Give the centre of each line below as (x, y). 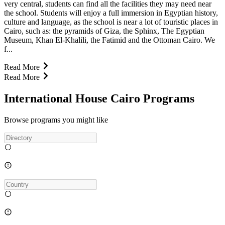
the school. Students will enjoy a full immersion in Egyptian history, (111, 13)
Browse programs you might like (56, 120)
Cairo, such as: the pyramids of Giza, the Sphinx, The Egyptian (104, 31)
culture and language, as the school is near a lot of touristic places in (111, 22)
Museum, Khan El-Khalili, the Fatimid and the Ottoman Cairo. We (109, 40)
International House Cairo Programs (99, 98)
